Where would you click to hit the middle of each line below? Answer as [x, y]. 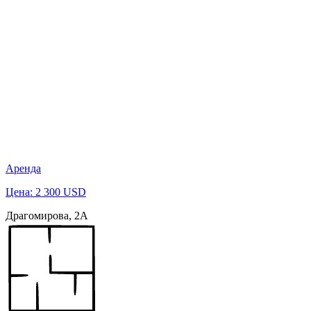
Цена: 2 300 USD [46, 192]
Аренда [23, 169]
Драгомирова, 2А [47, 216]
